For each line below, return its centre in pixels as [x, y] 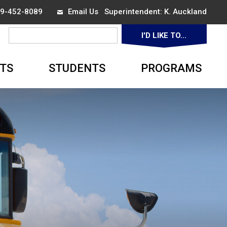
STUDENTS [77, 68]
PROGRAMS [171, 68]
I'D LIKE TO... [164, 35]
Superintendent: [131, 12]
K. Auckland [185, 12]
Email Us [83, 12]
